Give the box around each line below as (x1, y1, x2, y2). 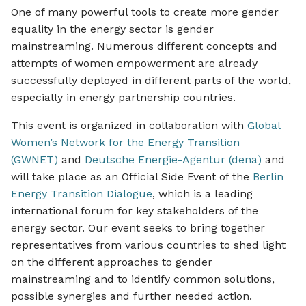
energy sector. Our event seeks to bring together (11, 221, 265, 234)
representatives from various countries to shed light (11, 238, 286, 251)
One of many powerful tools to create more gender (11, 5, 279, 18)
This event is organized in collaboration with (11, 118, 247, 132)
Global (247, 118, 280, 132)
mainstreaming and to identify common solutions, (11, 272, 275, 286)
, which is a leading (152, 186, 253, 200)
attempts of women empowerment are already (11, 56, 258, 70)
